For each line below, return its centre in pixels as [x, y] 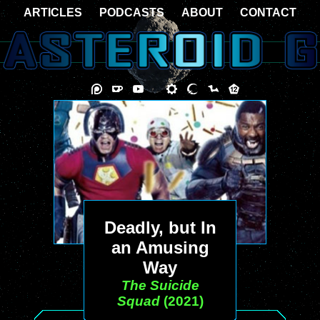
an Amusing [160, 247]
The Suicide [160, 285]
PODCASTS [132, 12]
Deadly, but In [160, 227]
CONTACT [268, 12]
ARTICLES [53, 12]
